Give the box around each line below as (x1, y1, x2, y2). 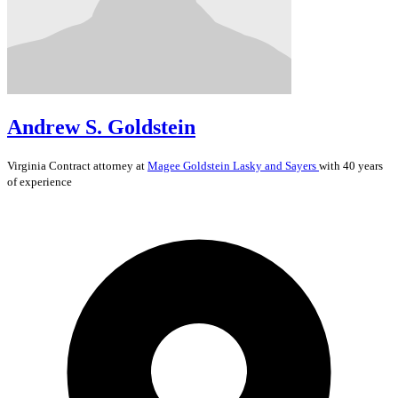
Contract (49, 158, 91, 172)
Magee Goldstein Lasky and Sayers (147, 158, 319, 172)
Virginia (7, 158, 49, 172)
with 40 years (319, 158, 383, 172)
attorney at (91, 158, 147, 172)
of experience (7, 174, 72, 188)
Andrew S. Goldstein (7, 115, 195, 139)
